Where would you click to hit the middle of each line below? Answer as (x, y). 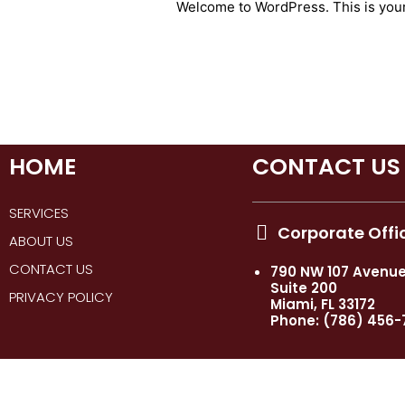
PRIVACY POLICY (61, 297)
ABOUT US (41, 241)
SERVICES (39, 213)
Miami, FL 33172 (322, 305)
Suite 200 (303, 288)
